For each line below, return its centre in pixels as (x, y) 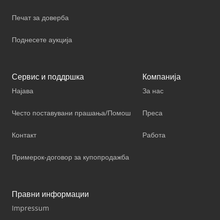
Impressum (30, 208)
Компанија (162, 76)
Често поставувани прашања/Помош (71, 112)
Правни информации (50, 194)
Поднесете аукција (42, 39)
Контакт (24, 135)
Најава (23, 90)
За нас (153, 90)
